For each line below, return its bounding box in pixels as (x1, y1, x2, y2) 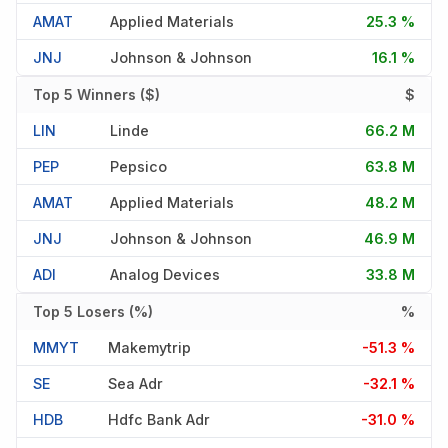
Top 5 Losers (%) (33, 302, 153, 320)
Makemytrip (108, 338, 191, 356)
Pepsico (110, 157, 167, 175)
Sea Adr (108, 374, 163, 392)
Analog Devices (110, 265, 220, 283)
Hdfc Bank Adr (108, 410, 210, 428)
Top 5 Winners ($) (33, 85, 160, 103)
